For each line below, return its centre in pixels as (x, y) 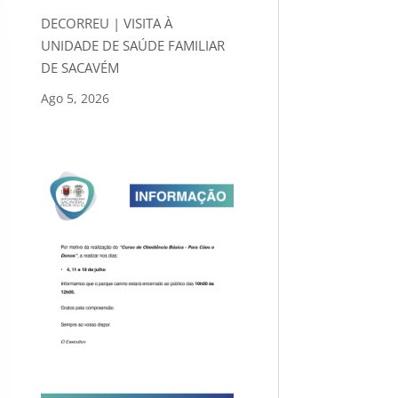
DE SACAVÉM (80, 68)
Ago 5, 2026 (75, 99)
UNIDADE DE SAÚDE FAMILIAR (132, 46)
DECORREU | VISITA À (106, 24)
